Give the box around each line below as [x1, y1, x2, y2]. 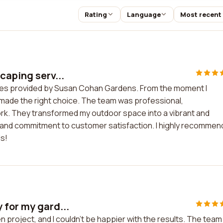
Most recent [180, 10, 222, 19]
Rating [84, 10, 107, 19]
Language [126, 10, 161, 19]
